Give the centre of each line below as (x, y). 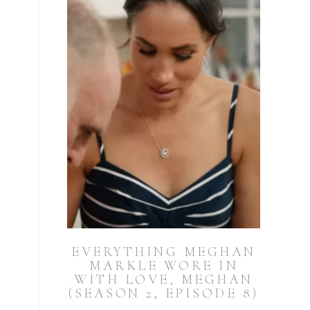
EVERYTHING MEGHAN (164, 252)
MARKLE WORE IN (164, 266)
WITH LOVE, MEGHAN (164, 280)
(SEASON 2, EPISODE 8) (164, 294)
